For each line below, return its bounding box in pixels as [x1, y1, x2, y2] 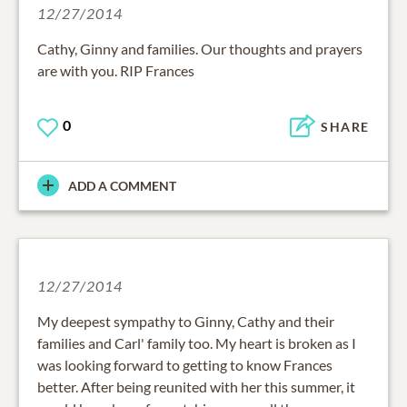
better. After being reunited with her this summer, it [37, 377, 355, 395]
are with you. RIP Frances [37, 62, 194, 80]
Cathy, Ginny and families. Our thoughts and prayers [37, 40, 362, 58]
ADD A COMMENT [68, 177, 176, 194]
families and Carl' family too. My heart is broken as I [37, 333, 356, 352]
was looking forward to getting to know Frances [37, 355, 333, 373]
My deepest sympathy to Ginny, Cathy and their [37, 312, 334, 330]
